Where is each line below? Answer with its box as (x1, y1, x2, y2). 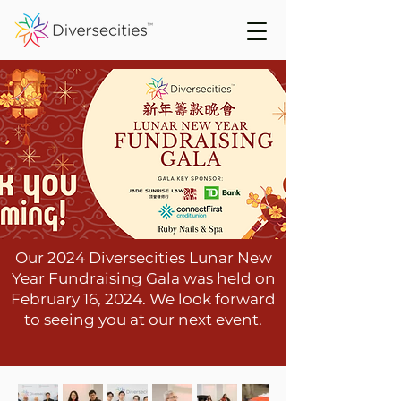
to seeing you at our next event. (24, 311, 262, 328)
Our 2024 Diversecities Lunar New (14, 249, 272, 267)
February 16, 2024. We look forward (11, 290, 276, 308)
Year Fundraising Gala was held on (11, 269, 276, 287)
